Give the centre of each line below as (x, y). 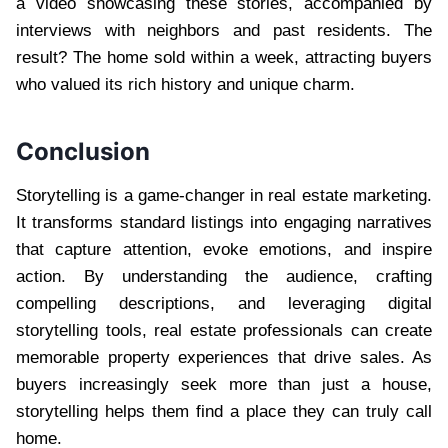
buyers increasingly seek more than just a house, (224, 384)
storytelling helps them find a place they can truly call (224, 411)
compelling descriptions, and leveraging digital (224, 303)
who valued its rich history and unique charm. (185, 84)
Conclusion (83, 151)
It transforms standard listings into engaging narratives (224, 222)
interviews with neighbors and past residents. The (224, 30)
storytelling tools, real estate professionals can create (224, 330)
